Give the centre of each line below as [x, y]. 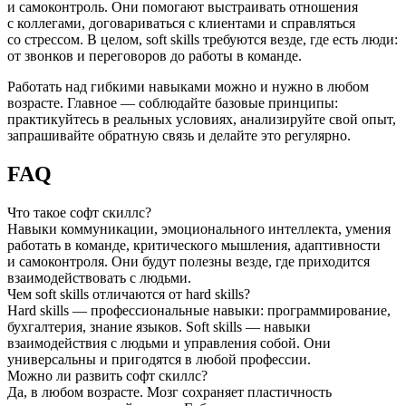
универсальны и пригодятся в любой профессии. [159, 359]
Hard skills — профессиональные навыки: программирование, [199, 310]
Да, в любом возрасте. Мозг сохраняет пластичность [169, 391]
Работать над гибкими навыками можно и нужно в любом [188, 87]
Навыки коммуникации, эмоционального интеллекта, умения [199, 228]
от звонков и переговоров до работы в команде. [155, 56]
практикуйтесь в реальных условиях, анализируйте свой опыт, [202, 120]
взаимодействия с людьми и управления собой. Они [169, 343]
